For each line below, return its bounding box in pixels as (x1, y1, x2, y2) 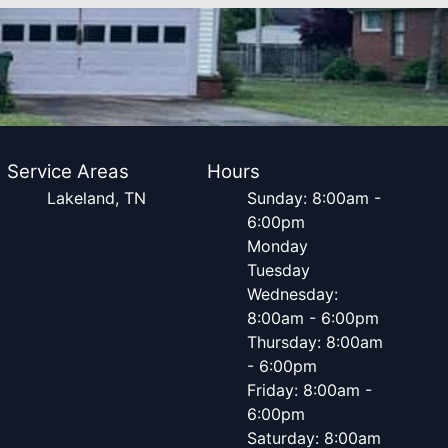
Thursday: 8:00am (247, 332, 384, 352)
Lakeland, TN (46, 188, 146, 208)
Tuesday (247, 260, 311, 280)
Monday (247, 236, 309, 256)
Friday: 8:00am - (247, 380, 373, 400)
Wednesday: (247, 284, 339, 304)
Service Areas (6, 160, 129, 183)
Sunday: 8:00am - (247, 188, 382, 208)
